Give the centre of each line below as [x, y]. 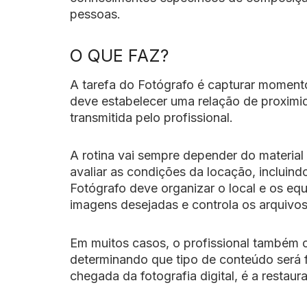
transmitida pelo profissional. [151, 117]
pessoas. [95, 14]
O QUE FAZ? [119, 56]
